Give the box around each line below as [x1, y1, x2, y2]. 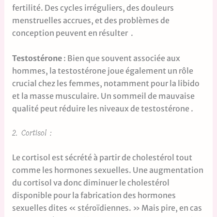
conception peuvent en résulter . [12, 28, 133, 38]
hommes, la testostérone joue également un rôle [12, 65, 193, 76]
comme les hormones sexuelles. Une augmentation [12, 165, 203, 175]
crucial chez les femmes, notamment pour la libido [12, 78, 200, 88]
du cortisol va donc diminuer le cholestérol [12, 178, 170, 188]
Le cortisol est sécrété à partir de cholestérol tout [12, 153, 192, 163]
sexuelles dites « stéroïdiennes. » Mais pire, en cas [12, 203, 202, 213]
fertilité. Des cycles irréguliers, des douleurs [12, 2, 174, 13]
